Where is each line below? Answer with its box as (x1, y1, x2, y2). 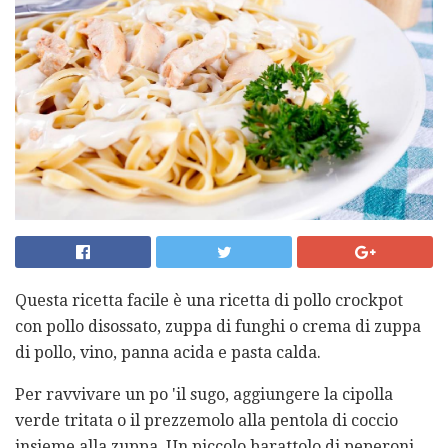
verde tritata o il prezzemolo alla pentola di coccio (15, 410, 398, 430)
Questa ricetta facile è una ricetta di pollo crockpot (15, 290, 403, 310)
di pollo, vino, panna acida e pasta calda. (15, 342, 321, 362)
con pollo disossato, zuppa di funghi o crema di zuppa (15, 316, 421, 336)
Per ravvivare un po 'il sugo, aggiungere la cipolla (15, 384, 393, 404)
